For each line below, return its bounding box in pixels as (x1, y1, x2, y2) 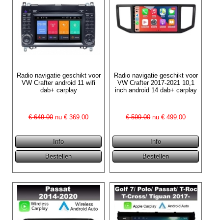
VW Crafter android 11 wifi (22, 79, 96, 86)
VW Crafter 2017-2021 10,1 (117, 79, 194, 86)
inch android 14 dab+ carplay (114, 86, 197, 94)
